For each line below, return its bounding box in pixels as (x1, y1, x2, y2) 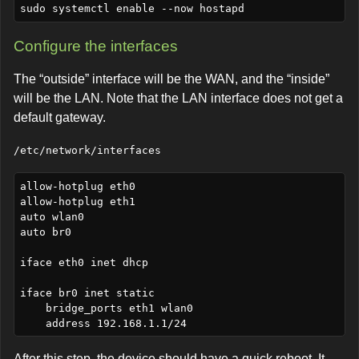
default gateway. (14, 111, 106, 125)
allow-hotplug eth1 (19, 195, 135, 208)
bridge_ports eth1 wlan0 (19, 301, 46, 314)
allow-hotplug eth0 (19, 179, 135, 192)
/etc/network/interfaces (14, 144, 161, 157)
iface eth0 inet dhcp (19, 256, 148, 268)
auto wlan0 (19, 210, 84, 223)
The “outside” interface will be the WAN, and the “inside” (14, 72, 329, 87)
